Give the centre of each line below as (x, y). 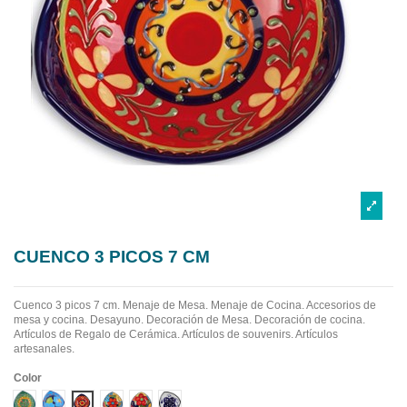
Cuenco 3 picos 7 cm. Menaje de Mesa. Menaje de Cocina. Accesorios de (195, 306)
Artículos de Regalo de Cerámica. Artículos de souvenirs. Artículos (176, 335)
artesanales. (44, 349)
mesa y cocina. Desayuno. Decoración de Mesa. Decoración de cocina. (189, 320)
